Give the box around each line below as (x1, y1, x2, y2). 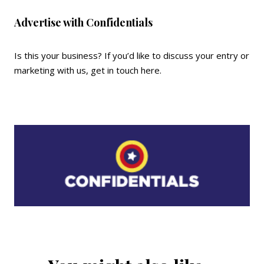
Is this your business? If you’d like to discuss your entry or (14, 49, 249, 61)
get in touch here (91, 64, 160, 76)
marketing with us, (14, 64, 91, 76)
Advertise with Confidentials (14, 15, 153, 29)
